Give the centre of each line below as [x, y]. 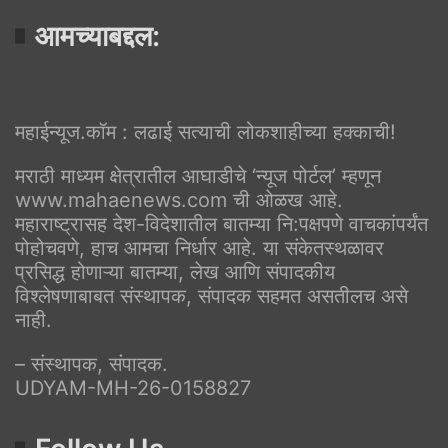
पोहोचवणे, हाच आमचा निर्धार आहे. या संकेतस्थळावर [199, 247]
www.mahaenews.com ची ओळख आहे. [179, 199]
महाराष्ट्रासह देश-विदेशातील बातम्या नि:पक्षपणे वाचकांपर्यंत [221, 223]
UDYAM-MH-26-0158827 [133, 387]
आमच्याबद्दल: [97, 35]
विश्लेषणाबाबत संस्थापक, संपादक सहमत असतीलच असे [211, 295]
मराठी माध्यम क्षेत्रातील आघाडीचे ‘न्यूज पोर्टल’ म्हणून [198, 175]
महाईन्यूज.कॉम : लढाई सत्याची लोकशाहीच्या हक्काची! [205, 131]
